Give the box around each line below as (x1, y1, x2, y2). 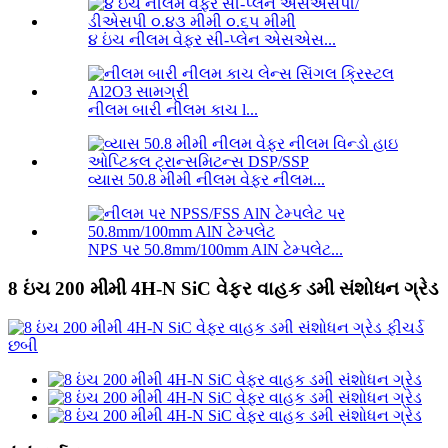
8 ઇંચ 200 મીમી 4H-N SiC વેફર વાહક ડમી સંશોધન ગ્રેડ (8, 278, 438, 300)
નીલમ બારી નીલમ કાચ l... (88, 101, 258, 119)
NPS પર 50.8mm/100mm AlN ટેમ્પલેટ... (88, 241, 343, 259)
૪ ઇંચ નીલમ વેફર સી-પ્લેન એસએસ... (88, 31, 336, 49)
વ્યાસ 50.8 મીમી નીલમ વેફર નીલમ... (88, 171, 325, 189)
